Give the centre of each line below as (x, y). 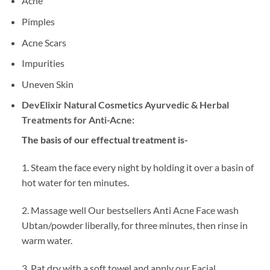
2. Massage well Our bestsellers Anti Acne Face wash (130, 210)
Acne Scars (44, 42)
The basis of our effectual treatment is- (105, 140)
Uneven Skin (47, 84)
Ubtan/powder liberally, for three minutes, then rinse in (134, 225)
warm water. (47, 240)
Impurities (43, 63)
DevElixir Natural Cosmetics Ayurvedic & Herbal (125, 105)
